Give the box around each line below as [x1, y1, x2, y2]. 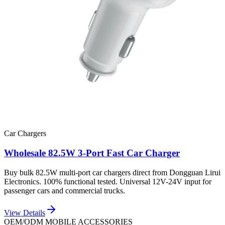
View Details [4, 208, 45, 217]
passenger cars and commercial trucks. [4, 186, 125, 195]
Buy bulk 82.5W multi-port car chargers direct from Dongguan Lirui [4, 168, 220, 177]
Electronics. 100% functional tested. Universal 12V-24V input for [4, 177, 211, 186]
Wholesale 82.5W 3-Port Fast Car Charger [4, 148, 180, 159]
